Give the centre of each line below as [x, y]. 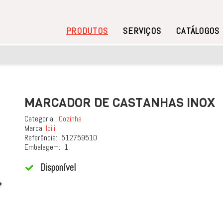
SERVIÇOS [142, 31]
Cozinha [70, 119]
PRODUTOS [87, 31]
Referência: [42, 138]
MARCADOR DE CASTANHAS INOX [120, 103]
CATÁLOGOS [198, 31]
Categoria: [41, 119]
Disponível [58, 167]
